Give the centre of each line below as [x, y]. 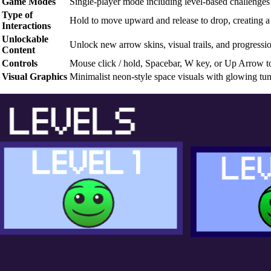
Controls [20, 63]
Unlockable [25, 39]
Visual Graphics [34, 76]
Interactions [26, 25]
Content [18, 50]
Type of [17, 15]
